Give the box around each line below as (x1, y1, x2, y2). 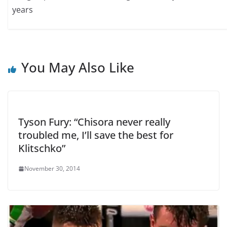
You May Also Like (21, 58, 134, 77)
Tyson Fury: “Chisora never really (18, 115, 170, 129)
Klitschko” (18, 141, 65, 156)
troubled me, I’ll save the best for (18, 128, 173, 142)
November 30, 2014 (24, 164, 80, 173)
